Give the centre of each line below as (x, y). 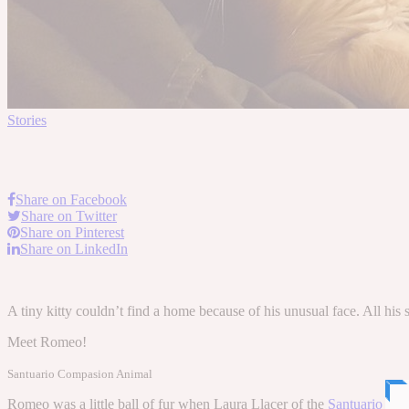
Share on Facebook (71, 199)
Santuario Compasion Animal (80, 373)
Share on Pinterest (72, 232)
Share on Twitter (69, 215)
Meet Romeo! (47, 341)
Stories (27, 120)
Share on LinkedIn (74, 248)
